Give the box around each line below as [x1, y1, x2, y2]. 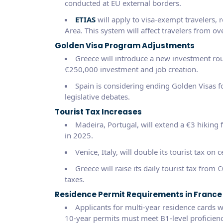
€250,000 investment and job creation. [64, 64, 198, 74]
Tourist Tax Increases [54, 106, 142, 117]
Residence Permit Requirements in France [54, 189, 222, 200]
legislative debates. [64, 91, 130, 102]
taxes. [64, 174, 85, 184]
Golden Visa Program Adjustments [54, 40, 195, 51]
